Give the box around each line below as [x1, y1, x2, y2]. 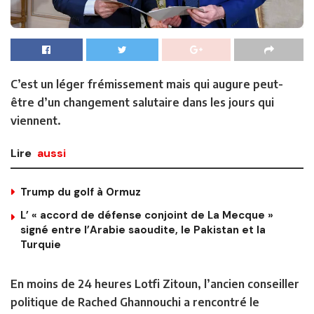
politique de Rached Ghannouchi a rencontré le [11, 295, 259, 310]
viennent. [11, 114, 61, 128]
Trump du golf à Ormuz [20, 185, 141, 200]
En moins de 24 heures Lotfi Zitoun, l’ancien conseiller [11, 277, 299, 292]
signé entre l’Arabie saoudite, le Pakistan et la [20, 223, 266, 238]
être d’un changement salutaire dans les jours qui [11, 95, 274, 110]
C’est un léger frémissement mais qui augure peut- [11, 77, 283, 92]
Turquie [20, 238, 61, 252]
